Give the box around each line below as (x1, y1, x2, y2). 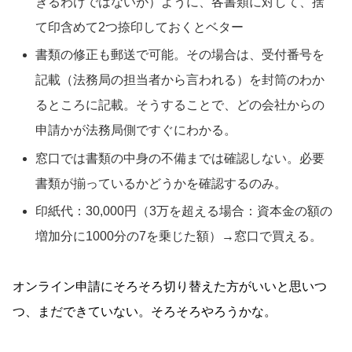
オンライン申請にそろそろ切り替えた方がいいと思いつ (13, 279, 327, 293)
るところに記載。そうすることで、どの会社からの (35, 98, 325, 112)
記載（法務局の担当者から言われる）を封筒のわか (35, 73, 325, 87)
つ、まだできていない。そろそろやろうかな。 (13, 304, 277, 318)
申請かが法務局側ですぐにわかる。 (35, 123, 237, 137)
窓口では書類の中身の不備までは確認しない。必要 (35, 151, 325, 165)
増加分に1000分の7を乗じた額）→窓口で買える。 (35, 229, 323, 243)
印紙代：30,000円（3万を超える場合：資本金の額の (35, 203, 333, 218)
